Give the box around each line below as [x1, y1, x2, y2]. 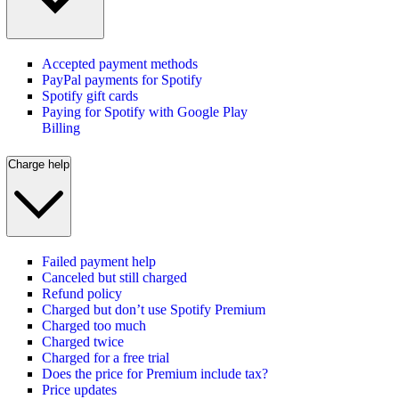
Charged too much [42, 317, 146, 333]
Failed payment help [42, 253, 156, 269]
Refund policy [42, 285, 122, 301]
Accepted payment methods [42, 56, 198, 72]
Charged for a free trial [42, 349, 169, 365]
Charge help [8, 157, 69, 171]
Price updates [42, 381, 117, 397]
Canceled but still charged [42, 269, 187, 285]
